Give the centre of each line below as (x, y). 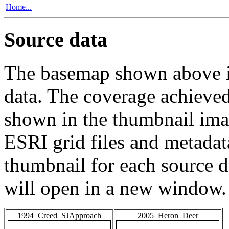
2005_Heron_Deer (168, 216)
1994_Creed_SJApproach (59, 216)
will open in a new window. (115, 188)
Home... (19, 7)
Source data (56, 40)
